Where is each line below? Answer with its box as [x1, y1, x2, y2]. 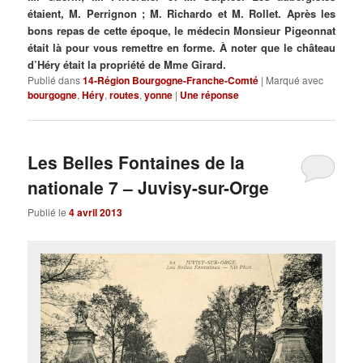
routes [109, 88, 140, 103]
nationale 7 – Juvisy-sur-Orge [28, 174, 270, 199]
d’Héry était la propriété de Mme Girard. [28, 57, 227, 73]
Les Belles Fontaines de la [28, 149, 246, 174]
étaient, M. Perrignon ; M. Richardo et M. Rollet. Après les [28, 6, 335, 22]
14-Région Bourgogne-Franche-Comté [83, 73, 259, 88]
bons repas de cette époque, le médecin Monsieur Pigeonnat [28, 23, 335, 39]
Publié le [28, 205, 70, 220]
